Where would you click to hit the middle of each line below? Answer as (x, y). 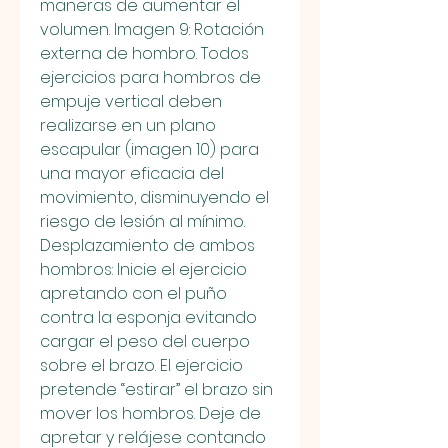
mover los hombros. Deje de (150, 413)
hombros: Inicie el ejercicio (143, 269)
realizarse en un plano (128, 125)
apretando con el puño (133, 293)
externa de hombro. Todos (144, 53)
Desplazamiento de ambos (147, 245)
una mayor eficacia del (132, 173)
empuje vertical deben (131, 101)
